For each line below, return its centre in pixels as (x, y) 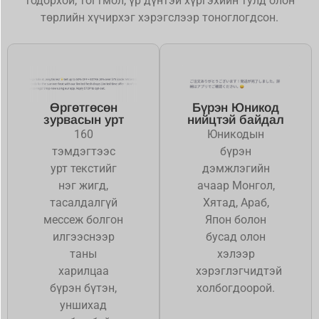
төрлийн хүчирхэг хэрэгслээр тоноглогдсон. (159, 18)
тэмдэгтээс (83, 152)
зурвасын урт (83, 120)
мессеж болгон (83, 220)
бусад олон (236, 237)
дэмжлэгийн (236, 169)
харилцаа (83, 271)
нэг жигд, (83, 186)
